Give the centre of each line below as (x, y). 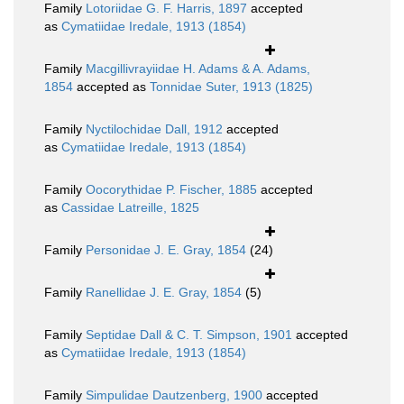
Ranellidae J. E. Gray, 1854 (164, 293)
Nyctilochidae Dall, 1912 (154, 129)
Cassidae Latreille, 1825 (130, 208)
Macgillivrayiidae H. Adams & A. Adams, (198, 69)
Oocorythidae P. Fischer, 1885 (171, 190)
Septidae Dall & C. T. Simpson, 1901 (189, 335)
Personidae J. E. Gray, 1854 (166, 250)
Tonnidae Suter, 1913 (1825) (231, 87)
